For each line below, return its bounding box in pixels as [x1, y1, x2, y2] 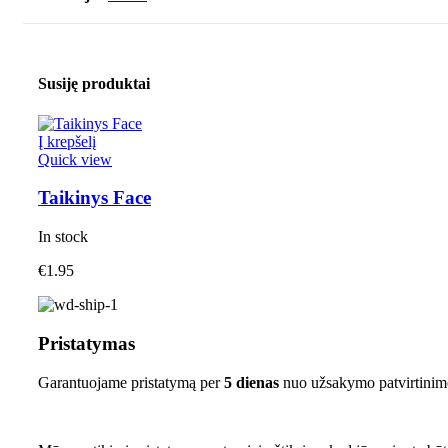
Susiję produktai [38, 75, 150, 93]
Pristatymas [38, 332, 135, 354]
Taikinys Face [38, 187, 151, 209]
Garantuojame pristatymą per [38, 373, 224, 391]
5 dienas [224, 373, 279, 391]
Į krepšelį [38, 132, 96, 150]
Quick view [38, 150, 112, 168]
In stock [38, 228, 88, 246]
